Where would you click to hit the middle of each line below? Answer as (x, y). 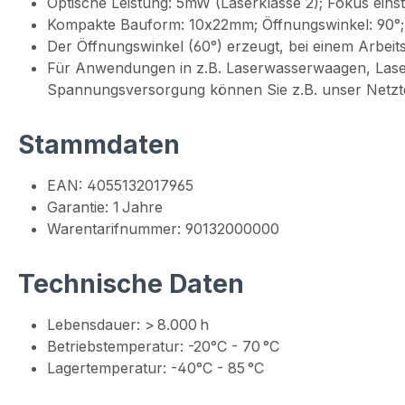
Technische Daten (131, 284)
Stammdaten (99, 145)
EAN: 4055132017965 (120, 186)
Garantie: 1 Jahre (105, 207)
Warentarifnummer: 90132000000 (163, 229)
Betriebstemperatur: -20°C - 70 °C (163, 347)
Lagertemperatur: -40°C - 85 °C (155, 368)
